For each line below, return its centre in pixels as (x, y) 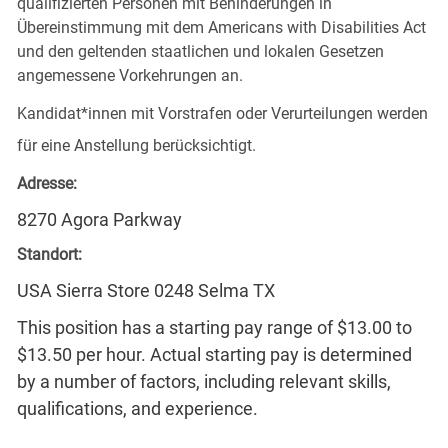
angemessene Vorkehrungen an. (129, 75)
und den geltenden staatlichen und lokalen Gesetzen (200, 51)
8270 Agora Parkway (99, 219)
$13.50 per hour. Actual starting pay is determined (214, 354)
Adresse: (46, 183)
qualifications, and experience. (137, 408)
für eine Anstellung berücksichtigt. (136, 145)
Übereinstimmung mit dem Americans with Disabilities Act (221, 27)
